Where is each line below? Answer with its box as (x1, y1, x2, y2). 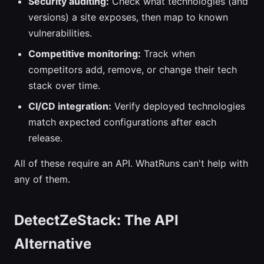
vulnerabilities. (28, 27, 92, 39)
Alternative (14, 235, 91, 252)
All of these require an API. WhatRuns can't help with (14, 157, 248, 169)
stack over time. (28, 80, 100, 91)
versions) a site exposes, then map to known (28, 11, 228, 23)
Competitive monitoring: (28, 48, 141, 60)
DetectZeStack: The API (14, 212, 179, 229)
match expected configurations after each (28, 116, 216, 128)
